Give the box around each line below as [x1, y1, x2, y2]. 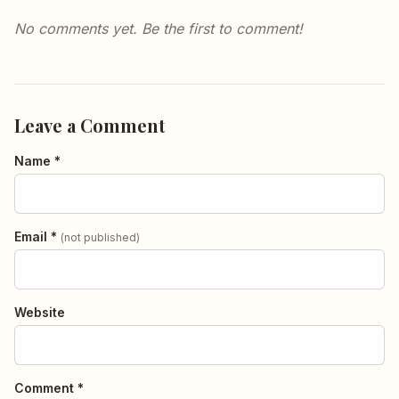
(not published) [61, 231, 140, 245]
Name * [14, 153, 61, 169]
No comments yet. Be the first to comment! [14, 20, 303, 38]
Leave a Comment [14, 113, 166, 138]
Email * [14, 229, 61, 245]
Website [14, 305, 65, 321]
